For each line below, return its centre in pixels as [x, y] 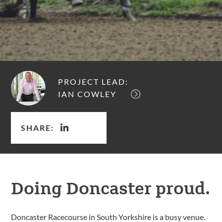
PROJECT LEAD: [93, 81]
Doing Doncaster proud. [111, 187]
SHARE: [38, 127]
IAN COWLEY [87, 94]
